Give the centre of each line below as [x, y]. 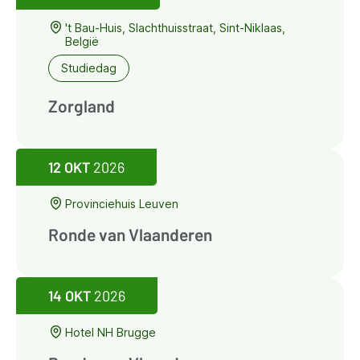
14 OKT [70, 295]
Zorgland [82, 105]
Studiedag [89, 68]
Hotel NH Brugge [110, 332]
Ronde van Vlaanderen [130, 234]
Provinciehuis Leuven [122, 203]
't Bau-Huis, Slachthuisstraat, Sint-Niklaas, [175, 27]
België [82, 41]
